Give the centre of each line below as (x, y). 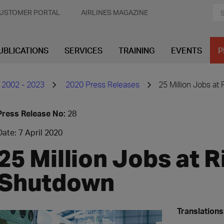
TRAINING (137, 50)
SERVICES (83, 50)
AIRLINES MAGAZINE (114, 12)
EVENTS (186, 50)
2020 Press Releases (102, 84)
